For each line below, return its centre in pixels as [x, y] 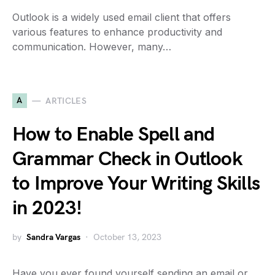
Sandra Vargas [53, 237]
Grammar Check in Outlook [127, 159]
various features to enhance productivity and [117, 32]
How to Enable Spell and [114, 135]
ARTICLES [66, 101]
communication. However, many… [92, 47]
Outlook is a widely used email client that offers [122, 17]
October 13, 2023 [127, 237]
